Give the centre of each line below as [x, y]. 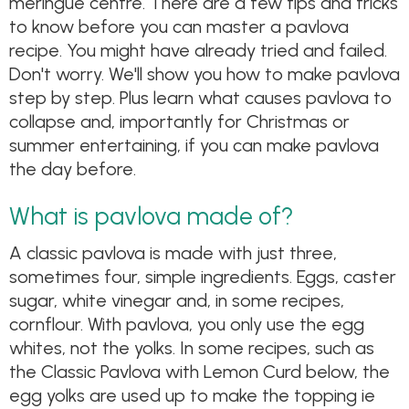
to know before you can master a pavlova [179, 26]
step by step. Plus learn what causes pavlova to [200, 97]
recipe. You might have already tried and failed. [198, 50]
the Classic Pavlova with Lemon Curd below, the [199, 372]
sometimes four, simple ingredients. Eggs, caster [203, 277]
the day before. [73, 168]
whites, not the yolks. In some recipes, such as [192, 348]
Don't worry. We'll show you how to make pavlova [204, 73]
